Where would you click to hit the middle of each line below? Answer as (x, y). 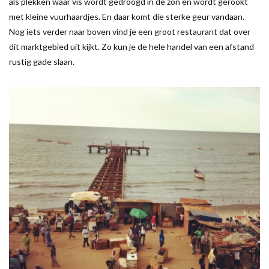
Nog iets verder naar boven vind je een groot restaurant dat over (130, 31)
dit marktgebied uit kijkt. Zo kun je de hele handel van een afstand (131, 46)
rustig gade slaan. (42, 61)
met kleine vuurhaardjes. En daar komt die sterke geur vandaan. (127, 16)
